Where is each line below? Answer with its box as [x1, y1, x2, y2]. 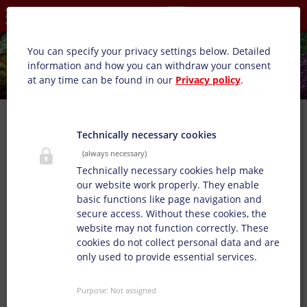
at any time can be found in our [27, 73, 175, 86]
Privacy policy [175, 73, 241, 86]
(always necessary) [82, 147, 147, 158]
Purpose [77, 284, 106, 295]
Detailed [232, 44, 271, 58]
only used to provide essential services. [77, 249, 257, 263]
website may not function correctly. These [77, 221, 269, 234]
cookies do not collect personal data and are [77, 235, 280, 249]
